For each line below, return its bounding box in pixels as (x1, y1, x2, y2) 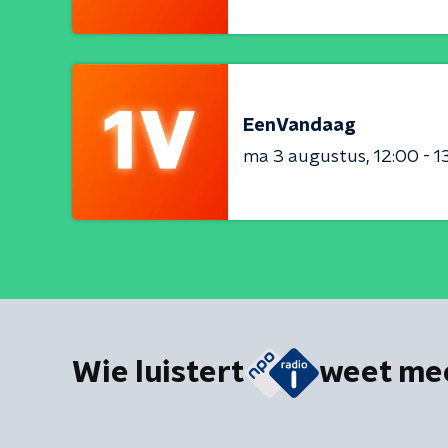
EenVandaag (243, 116, 356, 135)
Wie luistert (72, 358, 244, 389)
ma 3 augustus (243, 147, 366, 166)
